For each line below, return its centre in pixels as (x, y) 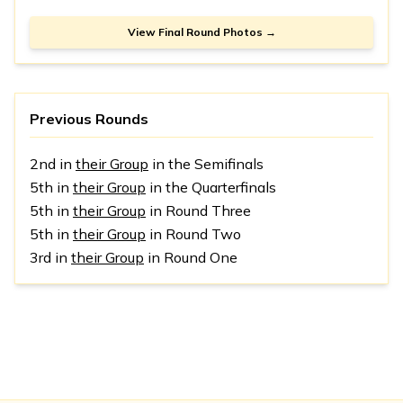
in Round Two (193, 233)
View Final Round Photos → (201, 31)
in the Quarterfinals (211, 187)
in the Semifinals (206, 163)
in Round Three (198, 210)
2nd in (53, 163)
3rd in (50, 257)
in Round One (191, 257)
